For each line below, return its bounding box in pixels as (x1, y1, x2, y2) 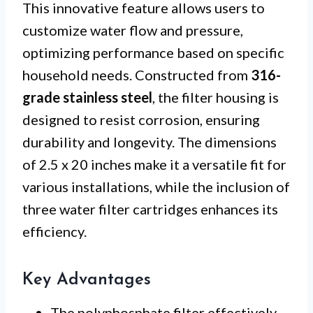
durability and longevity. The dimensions (22, 133, 277, 150)
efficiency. (22, 222, 87, 240)
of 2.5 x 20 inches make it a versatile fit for (22, 155, 286, 173)
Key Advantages (22, 271, 151, 289)
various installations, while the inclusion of (22, 177, 290, 195)
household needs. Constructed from (22, 66, 251, 83)
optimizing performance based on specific (22, 43, 284, 61)
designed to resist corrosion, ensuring (22, 110, 260, 128)
